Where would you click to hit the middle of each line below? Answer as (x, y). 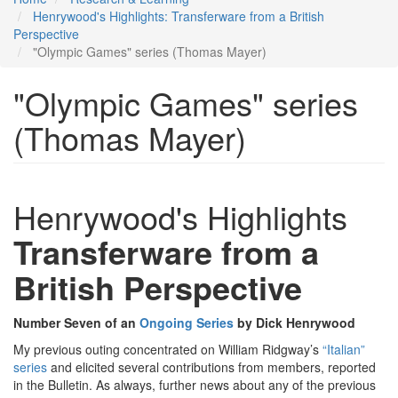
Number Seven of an (76, 323)
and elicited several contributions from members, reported (211, 367)
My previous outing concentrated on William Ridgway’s (168, 350)
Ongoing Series (187, 323)
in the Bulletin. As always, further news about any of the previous (195, 385)
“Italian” (344, 350)
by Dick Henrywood (295, 323)
